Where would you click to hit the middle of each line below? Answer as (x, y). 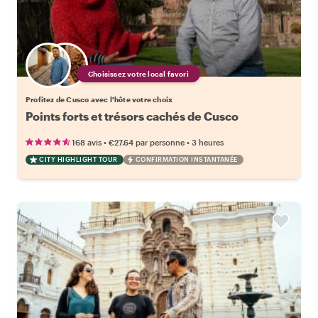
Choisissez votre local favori (138, 73)
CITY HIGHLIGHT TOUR (78, 159)
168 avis (87, 142)
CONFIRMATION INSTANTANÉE (186, 159)
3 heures (208, 142)
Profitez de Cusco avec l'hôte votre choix (99, 99)
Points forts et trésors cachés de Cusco (132, 116)
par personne (160, 142)
